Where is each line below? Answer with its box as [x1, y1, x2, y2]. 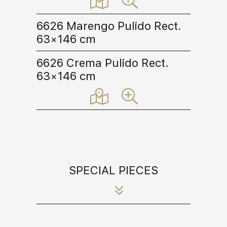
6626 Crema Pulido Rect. [36, 56, 169, 69]
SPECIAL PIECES [69, 163, 158, 177]
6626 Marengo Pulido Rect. [36, 19, 181, 32]
